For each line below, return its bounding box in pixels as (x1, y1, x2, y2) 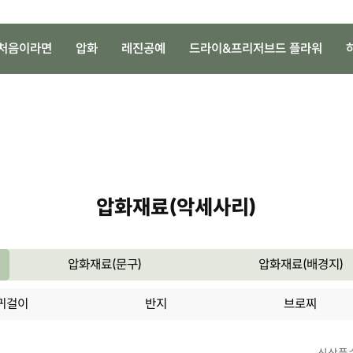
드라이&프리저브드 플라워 (188, 40, 322, 57)
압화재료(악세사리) (96, 193, 257, 221)
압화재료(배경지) (258, 256, 344, 273)
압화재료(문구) (68, 256, 142, 273)
